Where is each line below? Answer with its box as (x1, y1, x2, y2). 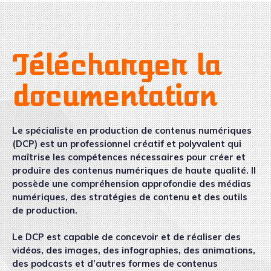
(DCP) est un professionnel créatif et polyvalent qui (12, 138, 241, 150)
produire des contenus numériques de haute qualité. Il (12, 165, 256, 177)
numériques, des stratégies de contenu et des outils (12, 191, 247, 203)
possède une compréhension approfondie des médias (12, 178, 251, 190)
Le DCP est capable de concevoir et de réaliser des (12, 231, 241, 243)
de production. (12, 204, 77, 217)
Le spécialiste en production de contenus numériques (12, 125, 252, 137)
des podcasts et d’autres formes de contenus (12, 258, 218, 270)
